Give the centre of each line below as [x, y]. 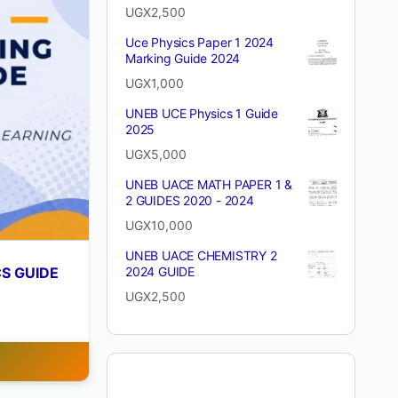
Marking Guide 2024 [183, 58]
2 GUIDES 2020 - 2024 [190, 200]
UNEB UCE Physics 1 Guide [202, 113]
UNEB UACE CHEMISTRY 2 [201, 255]
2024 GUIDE [160, 271]
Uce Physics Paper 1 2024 [199, 42]
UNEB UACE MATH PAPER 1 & [209, 184]
